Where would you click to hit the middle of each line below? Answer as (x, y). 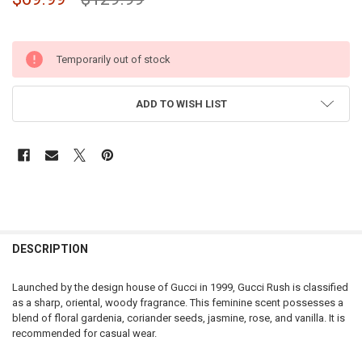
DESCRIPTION (50, 248)
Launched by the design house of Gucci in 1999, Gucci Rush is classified (180, 288)
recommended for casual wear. (84, 334)
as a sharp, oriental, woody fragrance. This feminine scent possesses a (177, 303)
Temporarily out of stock (113, 59)
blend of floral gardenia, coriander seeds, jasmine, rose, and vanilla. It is (178, 318)
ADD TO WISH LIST (181, 103)
